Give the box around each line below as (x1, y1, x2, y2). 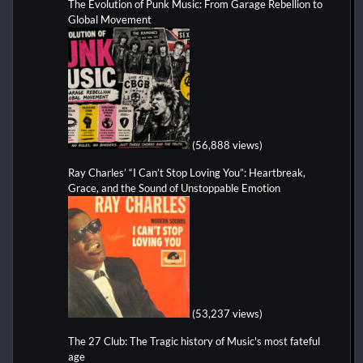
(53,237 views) (192, 306, 263, 320)
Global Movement (68, 12, 152, 26)
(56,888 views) (192, 138, 263, 152)
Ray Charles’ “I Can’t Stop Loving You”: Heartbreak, (68, 165, 305, 179)
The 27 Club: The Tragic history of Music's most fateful (68, 334, 320, 348)
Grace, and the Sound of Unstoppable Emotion (68, 181, 280, 194)
